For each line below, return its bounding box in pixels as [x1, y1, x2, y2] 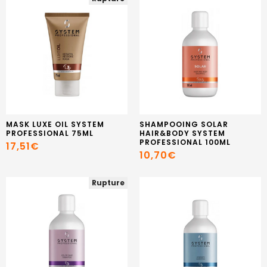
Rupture [92, 178, 125, 188]
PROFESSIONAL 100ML [139, 136, 231, 147]
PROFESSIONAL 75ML [6, 128, 94, 138]
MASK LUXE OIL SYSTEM [6, 119, 104, 129]
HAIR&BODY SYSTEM [139, 128, 225, 138]
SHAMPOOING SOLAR [139, 119, 228, 129]
